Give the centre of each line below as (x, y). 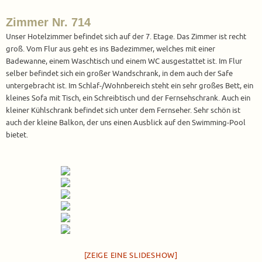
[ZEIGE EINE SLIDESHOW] (131, 256)
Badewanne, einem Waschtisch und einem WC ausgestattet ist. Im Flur (124, 62)
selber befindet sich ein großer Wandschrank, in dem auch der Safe (119, 74)
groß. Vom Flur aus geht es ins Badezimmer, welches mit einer (111, 49)
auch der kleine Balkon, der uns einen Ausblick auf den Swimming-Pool (126, 123)
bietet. (17, 135)
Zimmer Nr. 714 (48, 23)
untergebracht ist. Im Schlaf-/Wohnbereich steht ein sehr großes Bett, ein (130, 86)
